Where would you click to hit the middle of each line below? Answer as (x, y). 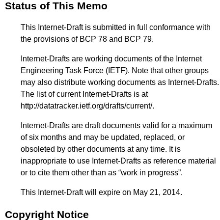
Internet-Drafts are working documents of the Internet (111, 58)
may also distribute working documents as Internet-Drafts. (120, 82)
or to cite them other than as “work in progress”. (102, 172)
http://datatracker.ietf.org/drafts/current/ (86, 106)
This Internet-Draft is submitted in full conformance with (116, 27)
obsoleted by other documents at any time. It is (101, 149)
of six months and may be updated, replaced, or (103, 137)
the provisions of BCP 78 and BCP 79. (87, 39)
